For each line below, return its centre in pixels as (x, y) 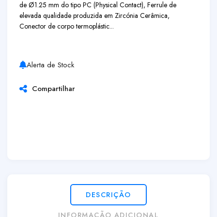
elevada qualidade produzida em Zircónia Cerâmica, (94, 15)
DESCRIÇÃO (108, 194)
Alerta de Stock (50, 65)
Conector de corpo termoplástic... (67, 26)
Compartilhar (51, 89)
